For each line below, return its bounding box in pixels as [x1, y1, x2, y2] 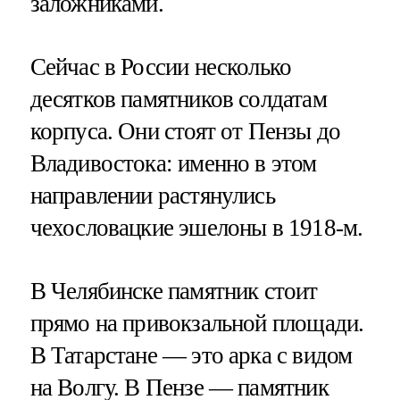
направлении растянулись [29, 181, 275, 209]
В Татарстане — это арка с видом [29, 342, 353, 370]
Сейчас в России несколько [29, 53, 292, 80]
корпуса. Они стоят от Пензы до [29, 117, 341, 145]
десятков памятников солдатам [29, 85, 327, 112]
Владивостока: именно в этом [29, 149, 317, 177]
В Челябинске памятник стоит [29, 278, 318, 305]
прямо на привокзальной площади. [29, 310, 364, 337]
